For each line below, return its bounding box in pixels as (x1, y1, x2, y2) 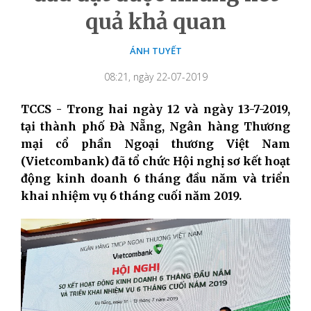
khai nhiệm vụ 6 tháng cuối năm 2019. (21, 188, 242, 203)
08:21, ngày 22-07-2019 (103, 69, 208, 83)
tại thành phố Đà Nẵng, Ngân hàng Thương (21, 119, 290, 133)
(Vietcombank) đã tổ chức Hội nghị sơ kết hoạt (21, 153, 290, 168)
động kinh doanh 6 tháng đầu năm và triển (21, 171, 290, 185)
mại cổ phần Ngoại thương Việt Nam (21, 136, 290, 151)
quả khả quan (85, 8, 226, 35)
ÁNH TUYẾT (129, 44, 182, 57)
